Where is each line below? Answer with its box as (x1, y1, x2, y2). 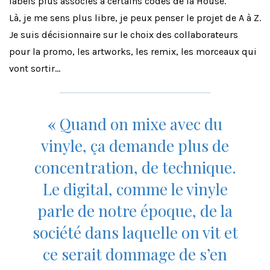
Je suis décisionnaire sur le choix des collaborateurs (9, 28, 238, 40)
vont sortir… (9, 62, 60, 74)
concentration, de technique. (34, 156, 236, 178)
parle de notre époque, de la (37, 199, 233, 221)
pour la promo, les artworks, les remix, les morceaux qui (9, 45, 257, 57)
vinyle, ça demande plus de (41, 134, 229, 156)
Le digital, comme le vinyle (42, 178, 228, 199)
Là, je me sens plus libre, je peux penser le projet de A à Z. (9, 11, 261, 24)
